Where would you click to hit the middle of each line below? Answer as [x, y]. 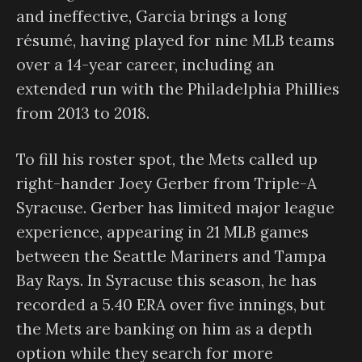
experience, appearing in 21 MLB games [162, 232]
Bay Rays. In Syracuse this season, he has [166, 280]
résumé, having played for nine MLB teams [175, 41]
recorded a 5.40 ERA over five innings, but [171, 304]
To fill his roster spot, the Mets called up [167, 159]
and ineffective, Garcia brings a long [152, 17]
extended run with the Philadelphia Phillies [178, 89]
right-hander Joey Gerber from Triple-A [166, 183]
